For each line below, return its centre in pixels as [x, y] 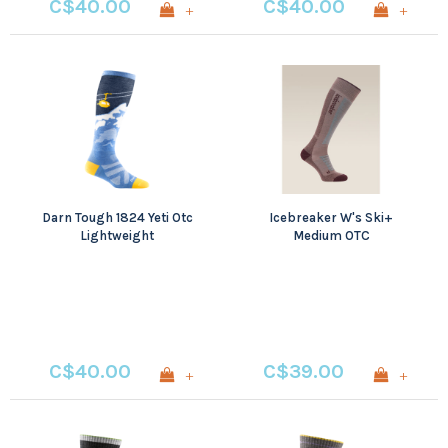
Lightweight [117, 235]
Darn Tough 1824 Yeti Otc [117, 217]
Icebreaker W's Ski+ [331, 217]
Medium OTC [331, 235]
